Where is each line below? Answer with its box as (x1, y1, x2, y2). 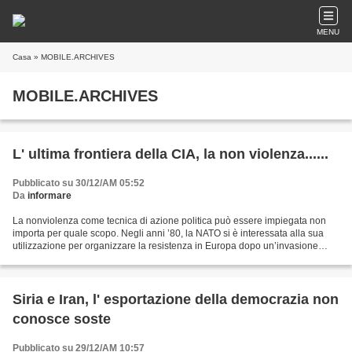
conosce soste (13, 311, 111, 327)
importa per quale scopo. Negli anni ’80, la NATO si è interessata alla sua (13, 228, 324, 239)
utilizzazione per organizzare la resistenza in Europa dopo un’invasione (13, 240, 318, 251)
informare (27, 190, 71, 201)
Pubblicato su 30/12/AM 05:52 (13, 178, 145, 189)
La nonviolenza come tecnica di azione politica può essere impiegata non (13, 215, 326, 226)
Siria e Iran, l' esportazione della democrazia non (13, 291, 339, 307)
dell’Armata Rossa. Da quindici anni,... (13, 253, 175, 264)
